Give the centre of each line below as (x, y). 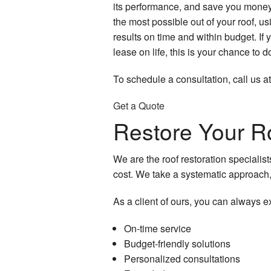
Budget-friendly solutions (177, 243)
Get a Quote (139, 106)
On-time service (157, 228)
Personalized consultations (182, 258)
